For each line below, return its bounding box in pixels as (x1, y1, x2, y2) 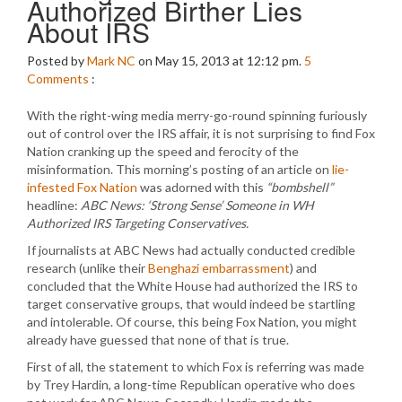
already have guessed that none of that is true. (27, 332, 289, 347)
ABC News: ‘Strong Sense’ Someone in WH (81, 197, 314, 213)
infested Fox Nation (27, 179, 137, 195)
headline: (27, 197, 81, 213)
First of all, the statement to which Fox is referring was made (27, 359, 364, 374)
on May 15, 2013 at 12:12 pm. (135, 53, 304, 68)
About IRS (27, 13, 150, 51)
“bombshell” (267, 179, 333, 195)
